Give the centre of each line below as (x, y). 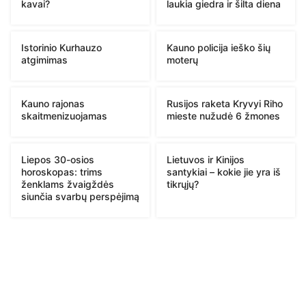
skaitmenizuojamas (64, 115)
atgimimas (44, 59)
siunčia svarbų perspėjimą (80, 196)
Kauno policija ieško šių (219, 47)
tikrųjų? (183, 184)
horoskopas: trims (62, 171)
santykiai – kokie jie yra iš (224, 171)
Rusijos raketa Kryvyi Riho (225, 103)
